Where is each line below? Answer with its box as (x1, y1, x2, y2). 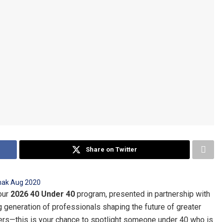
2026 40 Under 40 (10, 189, 75, 199)
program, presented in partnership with (75, 189, 210, 199)
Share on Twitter (86, 145, 137, 153)
